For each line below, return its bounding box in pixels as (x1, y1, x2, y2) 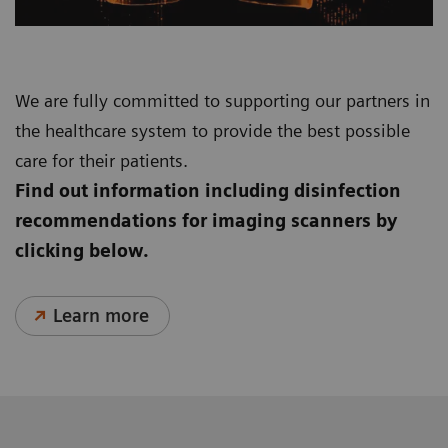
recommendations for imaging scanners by (15, 210, 397, 232)
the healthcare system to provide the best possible (15, 120, 410, 142)
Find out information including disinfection (15, 180, 401, 202)
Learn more (53, 305, 150, 327)
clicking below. (15, 240, 149, 262)
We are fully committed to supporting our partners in (15, 90, 430, 112)
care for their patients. (15, 150, 188, 172)
